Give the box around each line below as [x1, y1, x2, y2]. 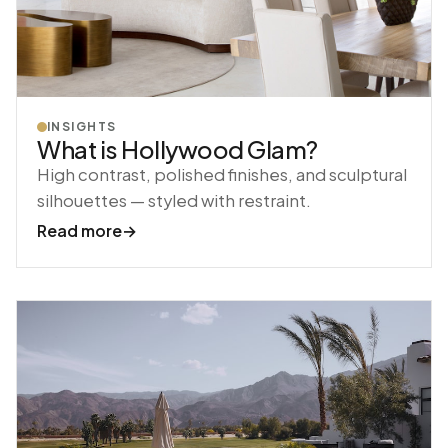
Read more [37, 220, 122, 241]
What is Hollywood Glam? [37, 134, 318, 164]
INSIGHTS [47, 119, 117, 134]
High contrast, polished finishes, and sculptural [37, 164, 407, 185]
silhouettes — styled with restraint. [37, 190, 311, 211]
